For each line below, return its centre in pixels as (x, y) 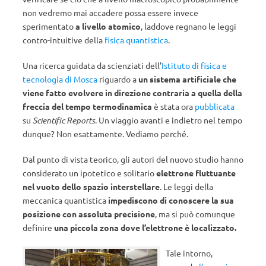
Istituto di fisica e (194, 65)
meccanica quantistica (65, 200)
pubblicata (215, 106)
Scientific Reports (64, 120)
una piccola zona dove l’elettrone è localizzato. (144, 227)
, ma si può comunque (195, 214)
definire (37, 227)
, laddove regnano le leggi (189, 26)
